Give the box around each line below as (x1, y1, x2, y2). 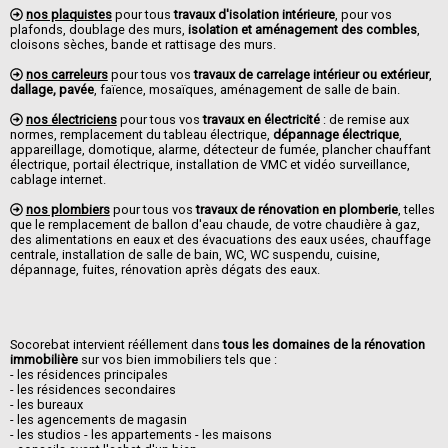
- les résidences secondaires (10, 382, 176, 398)
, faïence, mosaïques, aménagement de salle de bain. (94, 82, 400, 98)
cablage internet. (10, 172, 106, 188)
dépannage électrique (273, 127, 399, 143)
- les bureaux (10, 397, 83, 413)
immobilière (10, 352, 78, 368)
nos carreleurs (25, 67, 108, 83)
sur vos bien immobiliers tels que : (78, 352, 277, 368)
